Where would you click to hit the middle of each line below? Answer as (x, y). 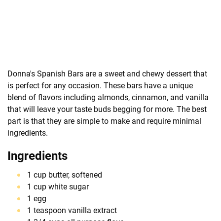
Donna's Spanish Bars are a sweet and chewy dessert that (107, 74)
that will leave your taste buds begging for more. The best (107, 109)
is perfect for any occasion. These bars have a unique (100, 85)
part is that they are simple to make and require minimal (104, 121)
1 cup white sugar (58, 186)
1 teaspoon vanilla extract (72, 210)
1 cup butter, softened (65, 175)
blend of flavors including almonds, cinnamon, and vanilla (108, 97)
